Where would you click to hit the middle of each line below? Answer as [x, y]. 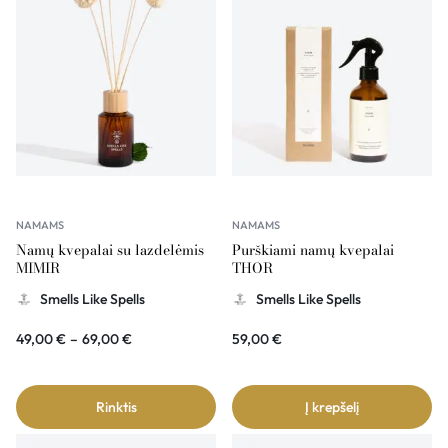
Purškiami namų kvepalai [313, 250]
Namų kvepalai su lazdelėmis [110, 250]
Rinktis [116, 407]
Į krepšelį [332, 407]
